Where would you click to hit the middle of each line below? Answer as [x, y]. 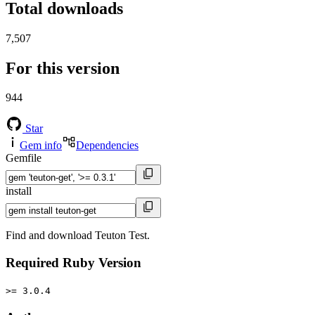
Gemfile [24, 158]
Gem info [41, 146]
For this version [63, 68]
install [19, 191]
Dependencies [107, 146]
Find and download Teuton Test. [78, 236]
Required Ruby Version [73, 263]
